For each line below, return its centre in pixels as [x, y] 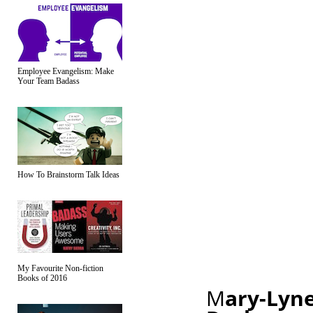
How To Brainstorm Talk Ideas [68, 175]
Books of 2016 [42, 278]
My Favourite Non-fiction [60, 268]
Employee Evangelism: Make [66, 71]
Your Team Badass [49, 81]
